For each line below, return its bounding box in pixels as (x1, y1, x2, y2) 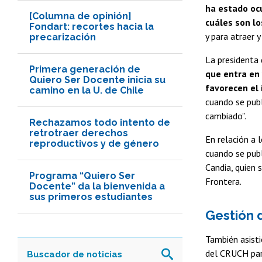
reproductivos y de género (29, 137, 159, 149)
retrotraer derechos (29, 127, 128, 139)
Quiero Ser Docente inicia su (29, 74, 166, 85)
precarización (29, 31, 96, 43)
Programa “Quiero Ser (29, 170, 135, 181)
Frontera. (205, 175, 242, 187)
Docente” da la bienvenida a (29, 180, 165, 192)
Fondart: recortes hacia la (29, 20, 154, 32)
